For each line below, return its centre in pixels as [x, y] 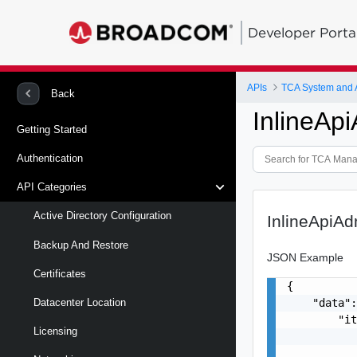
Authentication [50, 158]
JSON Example [306, 257]
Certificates [60, 273]
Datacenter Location [80, 302]
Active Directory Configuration [102, 216]
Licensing [55, 331]
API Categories [52, 187]
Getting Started [52, 129]
